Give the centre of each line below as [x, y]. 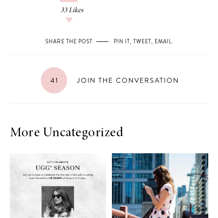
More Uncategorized [66, 133]
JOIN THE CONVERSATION [127, 80]
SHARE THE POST [69, 41]
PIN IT [122, 41]
